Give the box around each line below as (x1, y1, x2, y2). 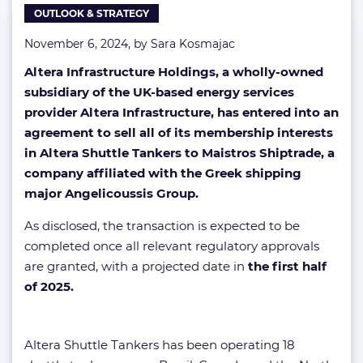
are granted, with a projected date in (24, 258, 248, 274)
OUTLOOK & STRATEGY (34, 7, 149, 19)
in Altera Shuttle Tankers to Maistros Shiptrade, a (24, 145, 335, 160)
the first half (248, 258, 327, 274)
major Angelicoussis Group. (24, 186, 199, 201)
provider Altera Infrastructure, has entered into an (24, 105, 339, 120)
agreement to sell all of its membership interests (24, 125, 333, 140)
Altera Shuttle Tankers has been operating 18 (24, 337, 295, 352)
